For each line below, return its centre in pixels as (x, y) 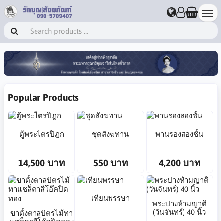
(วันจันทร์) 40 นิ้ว (180, 212)
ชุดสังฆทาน (110, 134)
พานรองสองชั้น (180, 134)
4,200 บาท (179, 163)
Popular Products (43, 97)
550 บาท (110, 163)
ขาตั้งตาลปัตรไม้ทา (42, 213)
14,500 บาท (42, 163)
